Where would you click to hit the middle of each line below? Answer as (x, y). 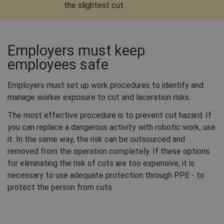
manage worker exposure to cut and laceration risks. (99, 97)
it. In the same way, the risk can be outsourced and (96, 139)
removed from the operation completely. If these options (108, 151)
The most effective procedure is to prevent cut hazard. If (109, 115)
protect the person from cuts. (60, 187)
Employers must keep (76, 51)
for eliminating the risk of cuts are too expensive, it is (101, 163)
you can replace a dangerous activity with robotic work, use (111, 127)
